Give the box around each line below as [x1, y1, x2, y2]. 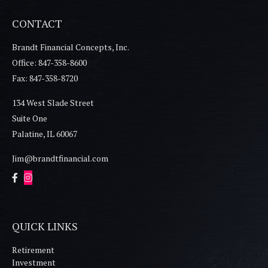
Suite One [12, 112, 47, 124]
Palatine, [12, 128, 45, 140]
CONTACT [12, 16, 62, 31]
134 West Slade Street [12, 97, 94, 109]
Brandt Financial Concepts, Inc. [12, 41, 129, 53]
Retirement [12, 244, 54, 256]
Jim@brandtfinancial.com [12, 153, 108, 165]
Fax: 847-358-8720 [12, 72, 78, 84]
